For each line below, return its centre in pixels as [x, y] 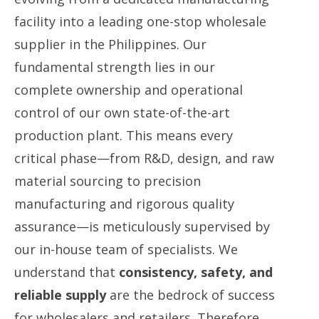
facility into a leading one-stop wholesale [140, 21]
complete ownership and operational [129, 90]
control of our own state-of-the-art [122, 113]
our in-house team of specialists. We [126, 249]
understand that [67, 272]
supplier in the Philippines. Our [110, 44]
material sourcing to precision [108, 181]
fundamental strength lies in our [115, 67]
